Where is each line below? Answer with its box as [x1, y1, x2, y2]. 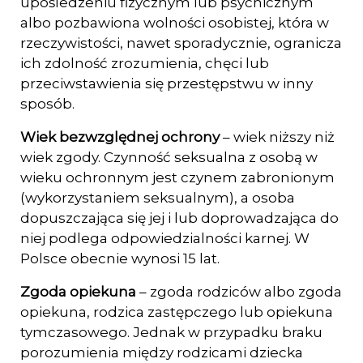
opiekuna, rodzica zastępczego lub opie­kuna [20, 304, 333, 320]
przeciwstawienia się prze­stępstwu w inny [20, 75, 313, 92]
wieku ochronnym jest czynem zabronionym [20, 169, 335, 186]
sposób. [20, 96, 75, 112]
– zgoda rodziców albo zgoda [139, 284, 342, 300]
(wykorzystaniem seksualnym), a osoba [20, 190, 295, 206]
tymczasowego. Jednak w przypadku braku [20, 324, 322, 340]
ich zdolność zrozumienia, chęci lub [20, 55, 269, 71]
